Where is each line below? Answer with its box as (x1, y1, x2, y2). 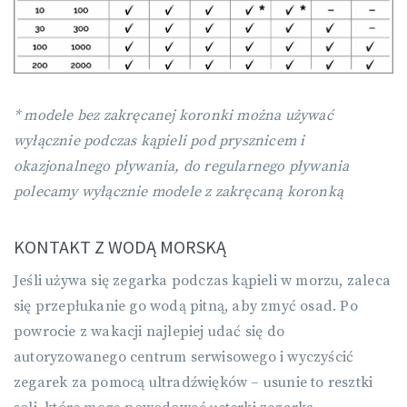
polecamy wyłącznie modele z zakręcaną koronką (14, 183, 344, 202)
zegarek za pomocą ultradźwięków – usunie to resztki (14, 373, 373, 392)
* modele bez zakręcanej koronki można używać (14, 106, 333, 125)
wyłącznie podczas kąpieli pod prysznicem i (14, 132, 305, 151)
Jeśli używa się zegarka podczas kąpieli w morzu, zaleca (14, 272, 391, 291)
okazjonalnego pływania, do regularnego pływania (14, 157, 350, 176)
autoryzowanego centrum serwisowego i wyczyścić (14, 348, 354, 367)
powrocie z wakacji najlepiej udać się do (14, 323, 284, 342)
